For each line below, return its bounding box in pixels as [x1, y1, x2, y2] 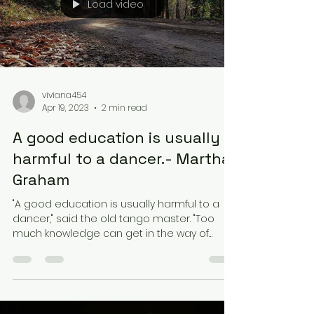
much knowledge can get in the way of [13, 226, 209, 240]
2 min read [102, 102, 147, 114]
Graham [13, 170, 69, 189]
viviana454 [42, 88, 86, 101]
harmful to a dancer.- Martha [13, 149, 231, 168]
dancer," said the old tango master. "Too [13, 212, 214, 226]
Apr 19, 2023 [42, 102, 89, 114]
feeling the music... [13, 241, 102, 255]
